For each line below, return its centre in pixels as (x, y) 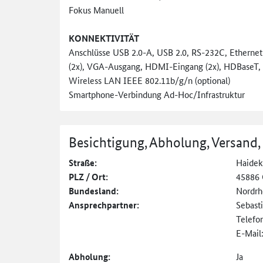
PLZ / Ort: (88, 176)
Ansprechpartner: (104, 205)
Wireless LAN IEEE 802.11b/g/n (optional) (149, 80)
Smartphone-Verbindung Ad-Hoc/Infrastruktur (157, 94)
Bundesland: (94, 190)
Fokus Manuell (96, 9)
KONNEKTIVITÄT (104, 38)
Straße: (83, 162)
